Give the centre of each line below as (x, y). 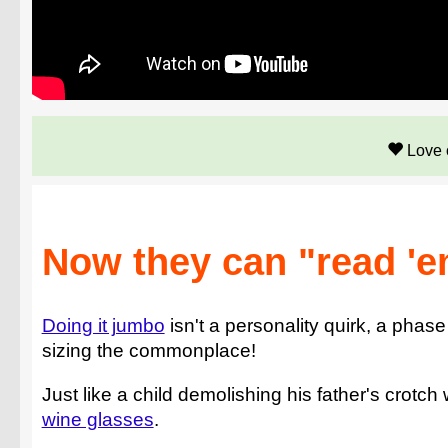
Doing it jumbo (103, 325)
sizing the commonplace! (148, 350)
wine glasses (97, 419)
